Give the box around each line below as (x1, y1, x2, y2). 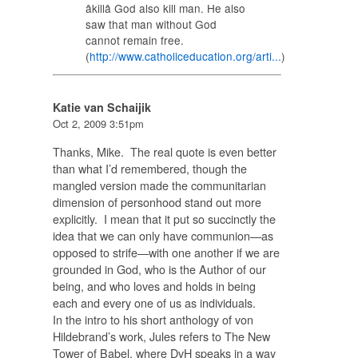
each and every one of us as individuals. (52, 293, 256, 311)
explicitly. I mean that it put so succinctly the (52, 209, 276, 227)
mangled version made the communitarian (52, 176, 266, 193)
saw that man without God (85, 15, 217, 32)
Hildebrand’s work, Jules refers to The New (52, 327, 270, 344)
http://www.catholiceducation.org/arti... (89, 47, 281, 64)
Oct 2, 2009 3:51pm (52, 116, 144, 132)
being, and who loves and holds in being (52, 276, 256, 294)
